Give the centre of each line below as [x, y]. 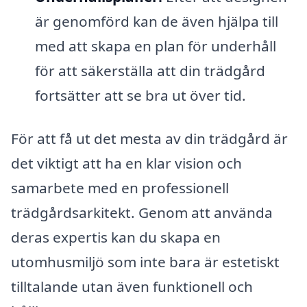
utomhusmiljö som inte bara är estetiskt [145, 262]
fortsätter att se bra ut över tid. [140, 95]
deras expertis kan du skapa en [116, 237]
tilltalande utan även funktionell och [132, 287]
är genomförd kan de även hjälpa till [156, 21]
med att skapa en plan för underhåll [155, 46]
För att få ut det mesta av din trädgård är [149, 139]
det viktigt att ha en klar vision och [126, 163]
